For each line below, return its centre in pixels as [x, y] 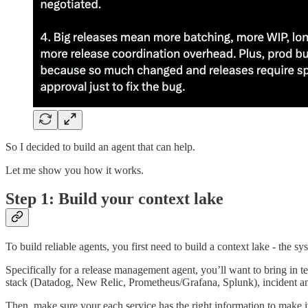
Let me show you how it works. [75, 170]
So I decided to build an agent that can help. [100, 146]
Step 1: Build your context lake [114, 199]
